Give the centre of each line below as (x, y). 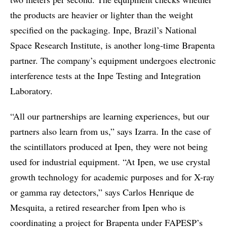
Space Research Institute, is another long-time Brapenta (112, 45)
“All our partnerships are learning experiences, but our (110, 116)
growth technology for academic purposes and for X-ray (112, 177)
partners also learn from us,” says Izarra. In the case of (110, 131)
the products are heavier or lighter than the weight (102, 15)
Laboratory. (31, 91)
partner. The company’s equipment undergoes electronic (113, 60)
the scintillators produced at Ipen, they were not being (109, 146)
